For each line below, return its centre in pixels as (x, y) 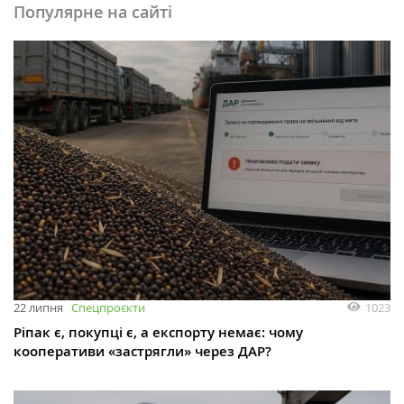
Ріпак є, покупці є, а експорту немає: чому (158, 333)
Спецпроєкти (108, 308)
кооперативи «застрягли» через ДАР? (142, 352)
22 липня (38, 308)
